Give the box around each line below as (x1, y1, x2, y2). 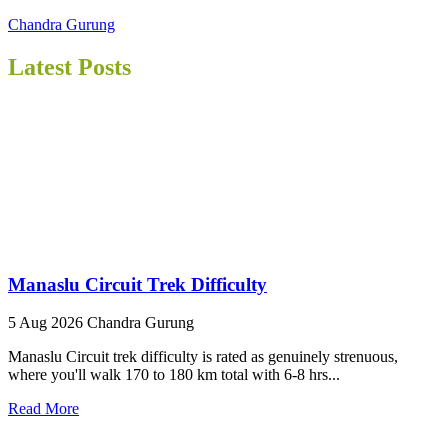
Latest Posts (8, 53, 131, 80)
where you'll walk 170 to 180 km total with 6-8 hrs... (8, 366, 340, 384)
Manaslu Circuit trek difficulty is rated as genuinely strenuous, (8, 348, 398, 366)
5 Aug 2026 (8, 314, 87, 332)
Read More (8, 400, 79, 418)
